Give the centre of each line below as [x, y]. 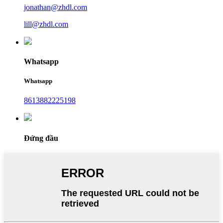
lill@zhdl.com [46, 24]
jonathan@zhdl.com [56, 7]
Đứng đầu [41, 138]
